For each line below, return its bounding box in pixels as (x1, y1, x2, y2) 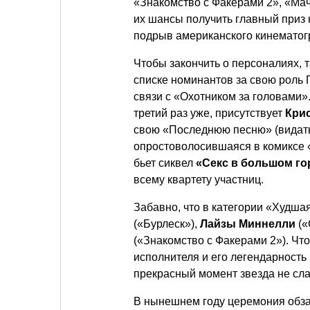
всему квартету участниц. (134, 173, 264, 185)
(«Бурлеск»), (134, 217, 200, 230)
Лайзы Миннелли (200, 217, 295, 230)
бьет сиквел (134, 156, 196, 169)
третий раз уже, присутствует (134, 107, 285, 119)
